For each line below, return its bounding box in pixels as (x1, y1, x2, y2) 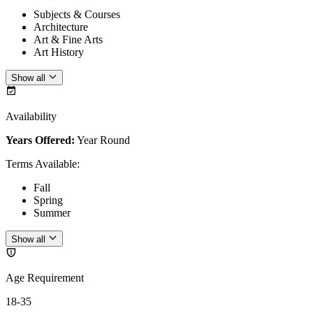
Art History (34, 45, 84, 58)
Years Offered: (6, 134, 75, 147)
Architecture (34, 20, 88, 33)
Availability (6, 110, 57, 123)
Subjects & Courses (34, 8, 120, 20)
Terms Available (6, 158, 77, 170)
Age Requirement (6, 271, 84, 284)
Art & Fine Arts (34, 33, 103, 45)
